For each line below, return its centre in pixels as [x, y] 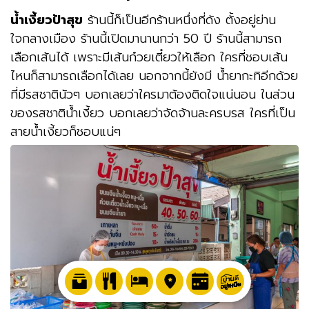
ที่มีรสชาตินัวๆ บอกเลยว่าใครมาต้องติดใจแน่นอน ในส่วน [152, 94]
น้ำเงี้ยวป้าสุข [47, 20]
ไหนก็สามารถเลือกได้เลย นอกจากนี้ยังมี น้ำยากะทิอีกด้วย [154, 76]
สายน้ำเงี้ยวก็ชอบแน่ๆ [66, 131]
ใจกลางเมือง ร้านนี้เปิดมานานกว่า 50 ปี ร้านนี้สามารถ [146, 38]
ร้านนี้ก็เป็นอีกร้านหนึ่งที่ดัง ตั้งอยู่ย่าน [179, 20]
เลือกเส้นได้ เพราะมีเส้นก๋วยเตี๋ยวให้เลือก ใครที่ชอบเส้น [149, 57]
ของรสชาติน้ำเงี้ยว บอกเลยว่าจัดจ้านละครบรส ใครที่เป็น [153, 113]
